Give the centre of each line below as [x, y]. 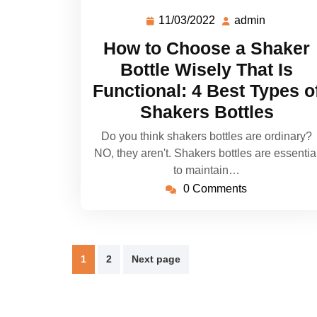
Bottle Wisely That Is [207, 70]
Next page [156, 259]
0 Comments [215, 189]
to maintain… [207, 171]
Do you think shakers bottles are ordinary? [207, 137]
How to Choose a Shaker [207, 48]
